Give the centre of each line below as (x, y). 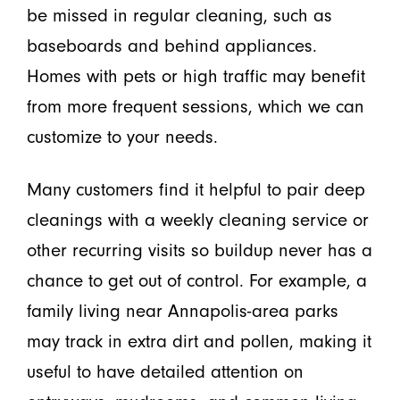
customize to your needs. (122, 136)
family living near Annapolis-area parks (182, 310)
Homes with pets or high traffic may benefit (196, 75)
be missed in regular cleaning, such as (179, 15)
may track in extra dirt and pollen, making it (199, 341)
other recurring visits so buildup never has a (199, 250)
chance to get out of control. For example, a (196, 280)
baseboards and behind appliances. (171, 45)
